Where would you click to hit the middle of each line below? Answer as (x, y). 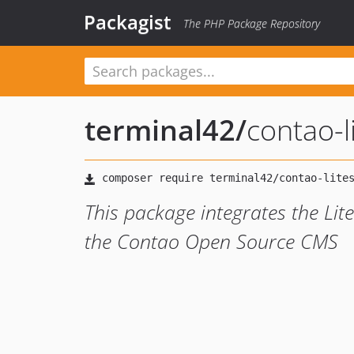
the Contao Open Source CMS (211, 241)
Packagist (128, 22)
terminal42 (160, 130)
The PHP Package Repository (252, 23)
